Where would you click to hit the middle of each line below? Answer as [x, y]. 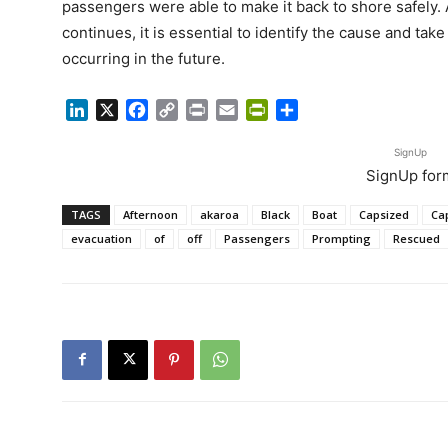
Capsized [384, 214]
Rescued [416, 238]
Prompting [341, 238]
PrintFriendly [315, 109]
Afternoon [150, 214]
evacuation [101, 238]
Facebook [185, 109]
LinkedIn [119, 109]
